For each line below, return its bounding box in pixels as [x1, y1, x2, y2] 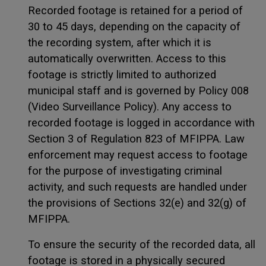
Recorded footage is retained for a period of [28, 4, 243, 17]
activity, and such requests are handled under [28, 180, 247, 193]
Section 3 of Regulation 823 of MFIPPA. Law [28, 132, 245, 145]
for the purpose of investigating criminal [28, 164, 222, 177]
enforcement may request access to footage [28, 148, 248, 161]
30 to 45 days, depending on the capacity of [28, 20, 240, 33]
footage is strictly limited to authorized [28, 68, 216, 81]
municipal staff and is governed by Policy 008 [28, 84, 249, 97]
